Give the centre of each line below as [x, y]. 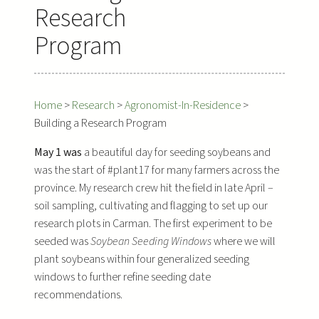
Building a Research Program [100, 123]
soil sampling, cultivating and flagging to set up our [151, 205]
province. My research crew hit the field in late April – [154, 188]
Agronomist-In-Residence [183, 105]
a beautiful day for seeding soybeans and [177, 152]
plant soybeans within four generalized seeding [142, 259]
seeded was [62, 241]
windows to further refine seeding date [122, 277]
